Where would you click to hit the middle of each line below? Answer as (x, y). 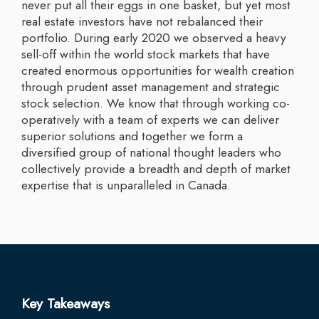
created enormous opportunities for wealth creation (158, 70)
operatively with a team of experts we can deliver (150, 119)
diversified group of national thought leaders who (151, 152)
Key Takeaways (66, 304)
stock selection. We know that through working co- (156, 103)
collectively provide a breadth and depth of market (156, 168)
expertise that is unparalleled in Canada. (126, 185)
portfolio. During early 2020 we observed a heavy (154, 37)
